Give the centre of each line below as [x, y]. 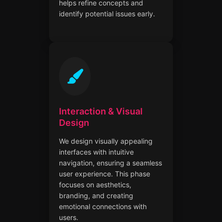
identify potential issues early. [107, 13]
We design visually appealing [106, 141]
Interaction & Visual [101, 111]
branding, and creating [96, 195]
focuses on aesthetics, [95, 184]
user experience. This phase [105, 173]
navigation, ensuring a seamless [111, 163]
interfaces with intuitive [96, 152]
